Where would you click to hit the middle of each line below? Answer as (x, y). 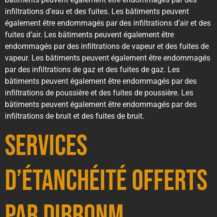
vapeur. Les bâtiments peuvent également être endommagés (108, 58)
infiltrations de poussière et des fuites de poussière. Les (99, 93)
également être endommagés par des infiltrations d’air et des (108, 23)
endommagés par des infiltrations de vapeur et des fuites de (107, 46)
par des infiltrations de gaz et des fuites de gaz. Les (92, 69)
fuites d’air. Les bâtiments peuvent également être (89, 34)
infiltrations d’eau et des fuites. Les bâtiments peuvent (97, 11)
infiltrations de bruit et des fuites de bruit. (75, 116)
